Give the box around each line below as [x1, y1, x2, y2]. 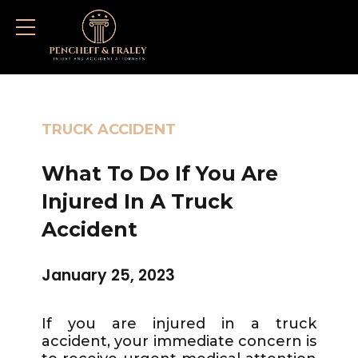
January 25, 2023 [42, 264, 176, 286]
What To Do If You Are [42, 161, 279, 186]
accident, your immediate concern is [42, 332, 316, 350]
